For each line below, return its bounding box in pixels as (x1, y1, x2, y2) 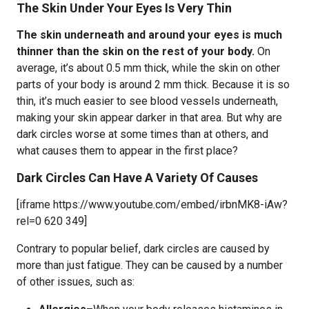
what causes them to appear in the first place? (17, 144, 238, 157)
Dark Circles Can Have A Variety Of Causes (17, 170, 258, 185)
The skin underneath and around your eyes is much (17, 28, 282, 41)
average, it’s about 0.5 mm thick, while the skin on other (17, 61, 280, 74)
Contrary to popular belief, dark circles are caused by (17, 242, 270, 255)
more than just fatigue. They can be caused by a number (17, 259, 283, 272)
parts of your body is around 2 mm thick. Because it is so (17, 78, 290, 91)
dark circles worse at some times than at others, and (17, 128, 268, 141)
